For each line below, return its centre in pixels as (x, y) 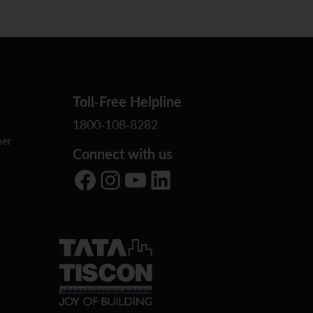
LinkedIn (154, 179)
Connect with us (123, 153)
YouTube (129, 179)
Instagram (108, 179)
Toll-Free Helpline (127, 101)
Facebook (78, 179)
